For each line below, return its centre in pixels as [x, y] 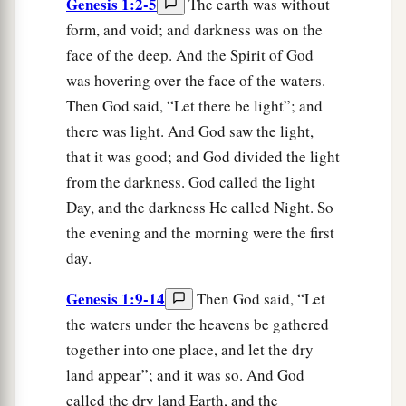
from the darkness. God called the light [191, 181]
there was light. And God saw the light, [190, 130]
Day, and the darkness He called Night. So [200, 207]
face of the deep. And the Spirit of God [190, 54]
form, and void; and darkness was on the [194, 29]
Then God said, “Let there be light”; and [194, 105]
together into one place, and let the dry [190, 349]
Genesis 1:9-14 [116, 298]
